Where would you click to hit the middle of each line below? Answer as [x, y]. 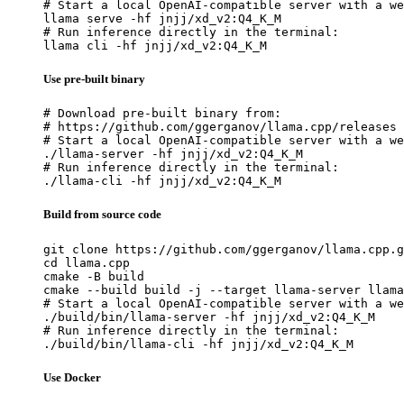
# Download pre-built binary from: [162, 114]
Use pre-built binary [94, 79]
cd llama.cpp [87, 262]
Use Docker [72, 377]
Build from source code [102, 215]
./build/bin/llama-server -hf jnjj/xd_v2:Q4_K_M [209, 317]
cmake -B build [94, 276]
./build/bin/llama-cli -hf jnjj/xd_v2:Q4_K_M [198, 344]
